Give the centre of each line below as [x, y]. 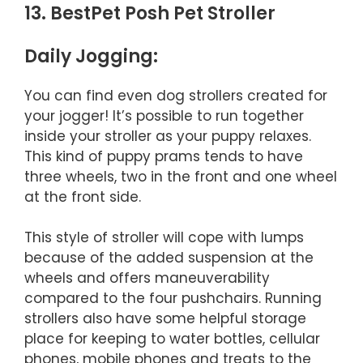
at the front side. [83, 196]
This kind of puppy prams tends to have [164, 156]
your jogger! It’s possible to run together [164, 115]
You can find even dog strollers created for [176, 95]
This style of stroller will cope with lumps [164, 238]
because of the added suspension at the [169, 258]
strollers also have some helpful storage [165, 319]
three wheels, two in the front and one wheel [181, 176]
